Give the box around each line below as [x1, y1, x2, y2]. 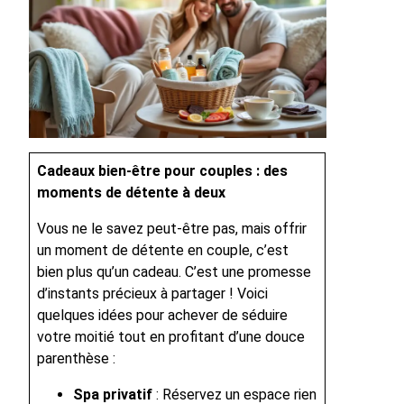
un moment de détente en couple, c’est [37, 242, 289, 260]
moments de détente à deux [37, 184, 225, 202]
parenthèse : [37, 350, 115, 368]
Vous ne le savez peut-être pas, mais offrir [37, 220, 307, 238]
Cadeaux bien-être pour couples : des [37, 162, 288, 180]
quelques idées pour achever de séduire [37, 307, 288, 325]
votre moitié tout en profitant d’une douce [37, 328, 305, 346]
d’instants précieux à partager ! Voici [37, 285, 268, 303]
